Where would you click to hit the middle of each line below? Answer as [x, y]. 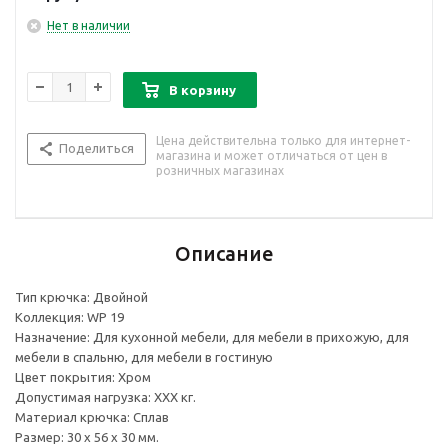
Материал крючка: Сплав [92, 417]
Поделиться [96, 148]
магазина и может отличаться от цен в [271, 156]
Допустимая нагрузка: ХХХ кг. [105, 397]
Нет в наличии [88, 26]
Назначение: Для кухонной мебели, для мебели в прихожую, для [212, 337]
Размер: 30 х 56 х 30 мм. [87, 437]
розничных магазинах [220, 171]
